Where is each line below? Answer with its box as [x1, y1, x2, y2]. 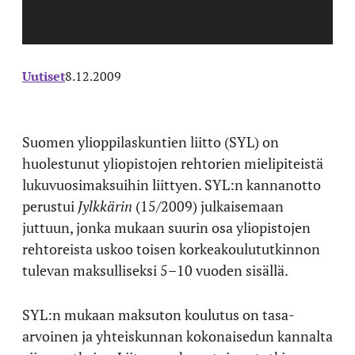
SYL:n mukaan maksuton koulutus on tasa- [22, 304, 295, 324]
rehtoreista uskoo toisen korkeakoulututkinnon [22, 239, 320, 258]
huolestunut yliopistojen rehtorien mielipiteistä [22, 153, 323, 173]
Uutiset [22, 67, 65, 85]
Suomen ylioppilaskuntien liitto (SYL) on [22, 132, 279, 151]
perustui [22, 196, 78, 216]
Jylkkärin [78, 196, 132, 216]
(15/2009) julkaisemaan [132, 196, 284, 216]
